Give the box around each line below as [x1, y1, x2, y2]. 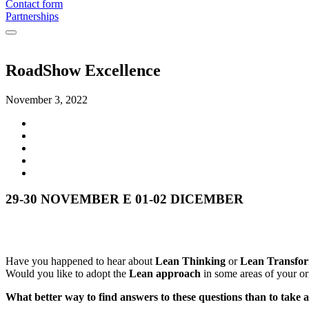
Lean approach [129, 268, 201, 280]
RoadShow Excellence [6, 61, 161, 79]
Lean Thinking [155, 255, 226, 268]
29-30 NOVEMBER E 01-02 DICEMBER [6, 192, 243, 207]
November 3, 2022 [6, 93, 88, 106]
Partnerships [6, 10, 59, 22]
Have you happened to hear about [6, 255, 155, 268]
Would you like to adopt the [6, 268, 129, 280]
